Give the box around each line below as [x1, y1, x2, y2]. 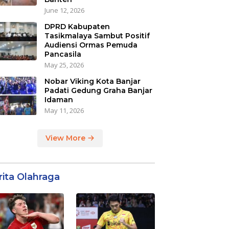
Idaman [44, 95, 73, 105]
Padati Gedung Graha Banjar [44, 86, 152, 96]
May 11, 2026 [44, 106, 84, 116]
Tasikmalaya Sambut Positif [44, 31, 150, 41]
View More [45, 133, 88, 143]
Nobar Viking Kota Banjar [44, 77, 141, 86]
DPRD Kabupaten [44, 22, 110, 32]
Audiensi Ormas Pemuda [44, 40, 138, 50]
